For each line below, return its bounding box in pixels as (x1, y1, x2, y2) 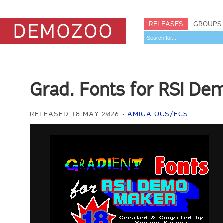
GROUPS (193, 19, 222, 28)
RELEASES (149, 19, 183, 28)
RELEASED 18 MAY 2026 (30, 110, 120, 118)
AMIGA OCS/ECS (127, 110, 189, 118)
